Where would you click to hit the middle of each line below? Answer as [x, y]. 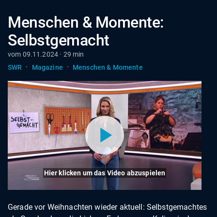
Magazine [47, 67]
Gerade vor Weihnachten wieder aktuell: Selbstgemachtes [108, 207]
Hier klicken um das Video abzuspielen [105, 173]
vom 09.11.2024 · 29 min [46, 54]
